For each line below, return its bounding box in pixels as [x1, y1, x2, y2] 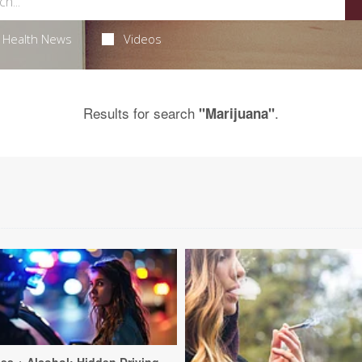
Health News [2, 31, 72, 47]
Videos [124, 31, 162, 47]
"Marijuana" [199, 103, 275, 123]
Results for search [83, 103, 199, 123]
